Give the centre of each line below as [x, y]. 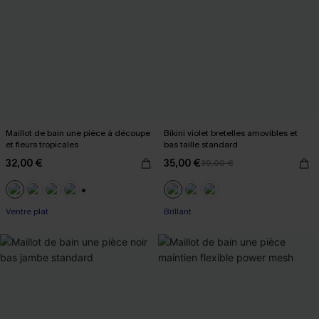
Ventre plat [27, 211]
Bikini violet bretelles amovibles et [231, 133]
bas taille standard [201, 145]
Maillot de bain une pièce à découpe [78, 133]
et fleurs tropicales [42, 145]
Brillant [178, 211]
